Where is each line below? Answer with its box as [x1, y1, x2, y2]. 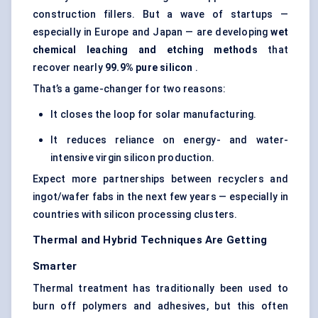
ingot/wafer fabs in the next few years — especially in [33, 191, 288, 203]
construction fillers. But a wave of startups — [33, 9, 288, 21]
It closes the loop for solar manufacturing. [50, 109, 257, 121]
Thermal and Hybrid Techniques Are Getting [33, 234, 268, 247]
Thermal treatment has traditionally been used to [33, 283, 288, 295]
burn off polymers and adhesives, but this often [33, 300, 288, 312]
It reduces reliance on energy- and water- [50, 134, 288, 146]
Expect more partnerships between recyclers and [33, 173, 288, 185]
